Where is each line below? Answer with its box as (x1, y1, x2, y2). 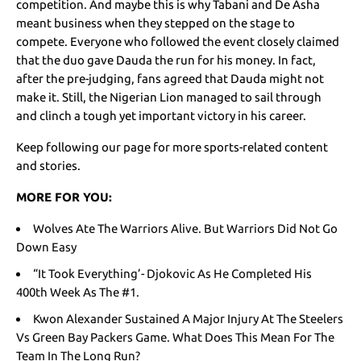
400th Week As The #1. (16, 285, 139, 300)
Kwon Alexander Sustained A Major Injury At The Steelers (32, 312, 343, 326)
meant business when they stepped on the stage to (16, 16, 296, 31)
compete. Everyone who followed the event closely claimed (16, 35, 340, 49)
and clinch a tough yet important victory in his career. (16, 109, 307, 123)
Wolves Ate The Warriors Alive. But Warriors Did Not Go (32, 222, 338, 236)
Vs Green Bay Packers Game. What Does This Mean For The (16, 330, 334, 345)
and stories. (16, 159, 86, 173)
